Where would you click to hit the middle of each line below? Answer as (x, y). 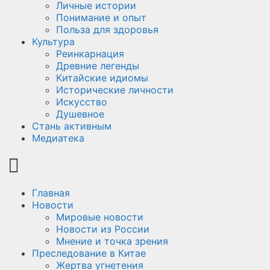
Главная (51, 193)
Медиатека (58, 138)
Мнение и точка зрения (112, 241)
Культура (53, 42)
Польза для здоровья (107, 30)
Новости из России (103, 229)
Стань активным (72, 126)
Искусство (82, 102)
